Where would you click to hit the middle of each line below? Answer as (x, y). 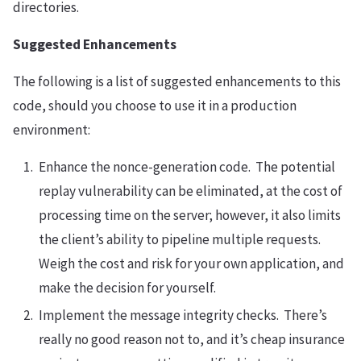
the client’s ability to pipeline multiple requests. (181, 240)
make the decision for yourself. (127, 288)
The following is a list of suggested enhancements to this (177, 82)
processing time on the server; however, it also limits (190, 216)
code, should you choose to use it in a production (155, 106)
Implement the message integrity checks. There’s (183, 315)
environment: (52, 130)
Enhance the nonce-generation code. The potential (187, 167)
